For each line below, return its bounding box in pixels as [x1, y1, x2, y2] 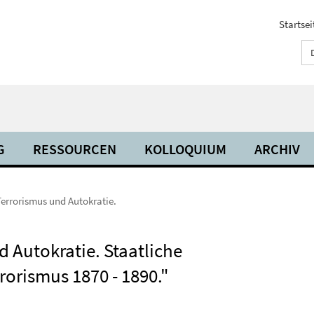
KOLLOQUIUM [144, 140, 226, 158]
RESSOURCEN [33, 140, 116, 158]
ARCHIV [254, 140, 300, 158]
